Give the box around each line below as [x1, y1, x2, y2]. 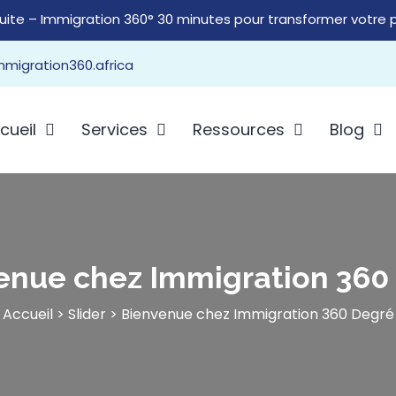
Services [80, 118, 148, 141]
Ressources [192, 118, 285, 141]
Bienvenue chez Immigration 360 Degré [120, 304, 394, 324]
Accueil [2, 304, 53, 324]
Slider [67, 304, 106, 324]
